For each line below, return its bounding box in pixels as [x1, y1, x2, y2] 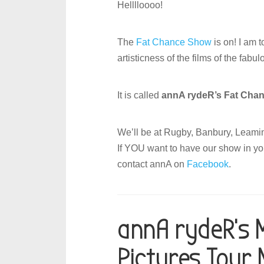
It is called [117, 90, 162, 100]
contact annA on [117, 159, 187, 169]
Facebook [187, 159, 229, 169]
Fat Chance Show [136, 37, 212, 47]
